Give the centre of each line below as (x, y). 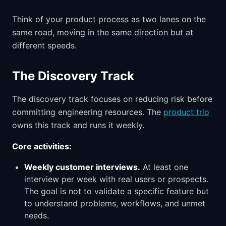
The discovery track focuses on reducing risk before (112, 99)
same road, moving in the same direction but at (103, 32)
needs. (37, 215)
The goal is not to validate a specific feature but (117, 191)
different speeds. (44, 45)
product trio (186, 112)
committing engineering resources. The (88, 112)
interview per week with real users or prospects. (116, 179)
